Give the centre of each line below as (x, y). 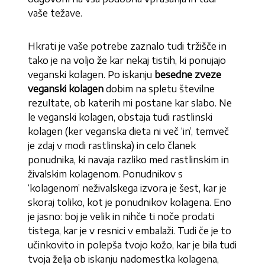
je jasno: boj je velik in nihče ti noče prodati (121, 216)
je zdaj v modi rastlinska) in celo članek (112, 146)
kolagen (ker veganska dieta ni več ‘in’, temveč (129, 131)
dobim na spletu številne (159, 89)
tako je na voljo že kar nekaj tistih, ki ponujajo (127, 60)
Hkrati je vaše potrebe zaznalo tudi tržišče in (127, 46)
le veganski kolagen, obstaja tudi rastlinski (120, 117)
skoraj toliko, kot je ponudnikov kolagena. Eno (130, 202)
